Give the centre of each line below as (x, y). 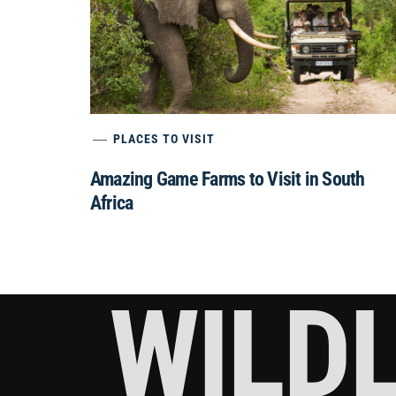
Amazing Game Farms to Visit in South (228, 179)
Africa (112, 202)
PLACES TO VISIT (164, 138)
